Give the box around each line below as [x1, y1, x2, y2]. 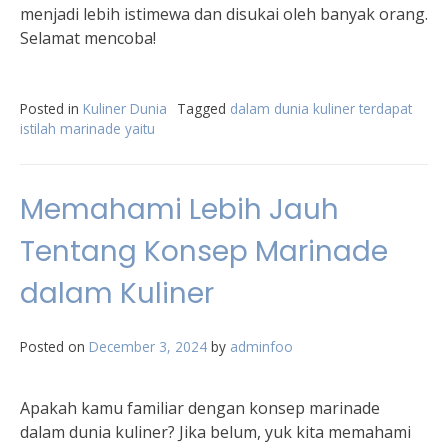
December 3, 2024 [89, 337, 207, 356]
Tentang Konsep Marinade [20, 232, 388, 271]
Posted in [20, 99, 83, 118]
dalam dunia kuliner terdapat [230, 99, 412, 118]
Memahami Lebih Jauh [20, 190, 339, 229]
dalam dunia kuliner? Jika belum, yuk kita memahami [20, 421, 411, 443]
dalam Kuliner [20, 274, 214, 313]
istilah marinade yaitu [20, 119, 155, 138]
